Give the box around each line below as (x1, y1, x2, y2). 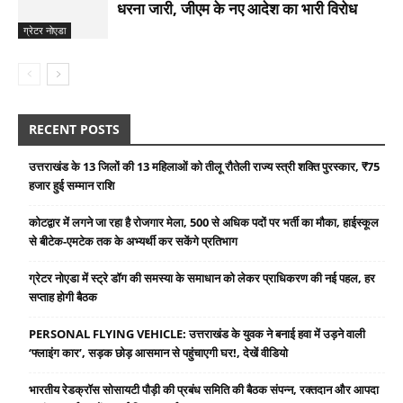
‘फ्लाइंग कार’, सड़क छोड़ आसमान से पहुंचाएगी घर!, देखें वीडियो (29, 345, 288, 362)
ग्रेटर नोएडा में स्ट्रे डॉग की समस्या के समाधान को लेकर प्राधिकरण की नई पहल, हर (29, 270, 375, 287)
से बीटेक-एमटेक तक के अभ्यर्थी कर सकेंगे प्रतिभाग (29, 233, 237, 250)
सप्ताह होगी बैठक (29, 289, 97, 306)
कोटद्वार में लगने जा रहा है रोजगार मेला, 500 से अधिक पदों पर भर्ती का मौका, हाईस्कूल (29, 214, 379, 231)
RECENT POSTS (29, 121, 120, 139)
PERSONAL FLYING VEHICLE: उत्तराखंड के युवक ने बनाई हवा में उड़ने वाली (29, 326, 365, 343)
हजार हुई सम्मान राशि (29, 177, 114, 194)
